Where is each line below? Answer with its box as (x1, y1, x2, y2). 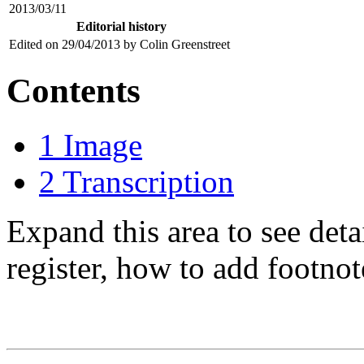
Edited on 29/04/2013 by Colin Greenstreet (9, 37, 230, 51)
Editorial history (76, 19, 167, 33)
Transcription (63, 163, 234, 199)
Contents (6, 71, 141, 110)
